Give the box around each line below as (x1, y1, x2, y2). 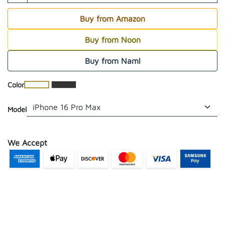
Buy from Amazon (80, 14, 145, 23)
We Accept (8, 138, 47, 147)
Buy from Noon (84, 35, 141, 44)
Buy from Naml (84, 56, 141, 65)
